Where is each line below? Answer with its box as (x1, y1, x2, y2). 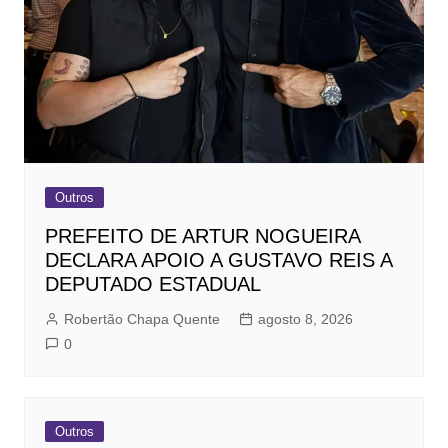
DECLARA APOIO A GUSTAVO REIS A (44, 249, 392, 272)
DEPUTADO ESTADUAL (44, 273, 261, 296)
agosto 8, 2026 (257, 311, 353, 328)
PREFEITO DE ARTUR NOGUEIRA (44, 225, 360, 248)
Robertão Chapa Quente (63, 311, 220, 328)
